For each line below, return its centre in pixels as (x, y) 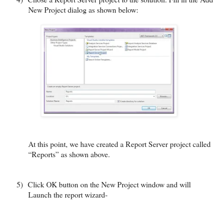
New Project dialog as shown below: (84, 9)
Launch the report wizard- (68, 194)
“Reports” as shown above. (69, 154)
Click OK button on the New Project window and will (109, 184)
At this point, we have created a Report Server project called (119, 144)
